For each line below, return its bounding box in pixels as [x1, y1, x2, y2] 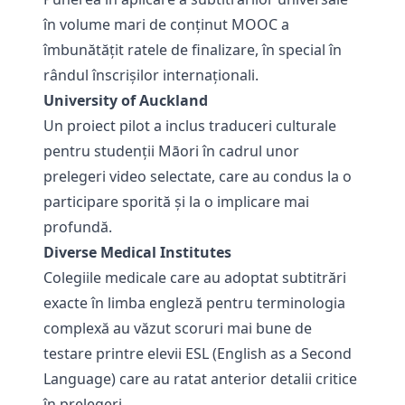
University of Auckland [43, 90, 208, 110]
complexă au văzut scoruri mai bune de [43, 318, 312, 338]
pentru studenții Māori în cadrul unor [43, 141, 299, 161]
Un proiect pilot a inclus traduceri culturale [43, 116, 336, 136]
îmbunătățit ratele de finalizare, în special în [43, 40, 342, 60]
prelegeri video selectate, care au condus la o [43, 166, 352, 186]
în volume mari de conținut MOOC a [43, 14, 289, 34]
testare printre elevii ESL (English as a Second [43, 344, 352, 363]
